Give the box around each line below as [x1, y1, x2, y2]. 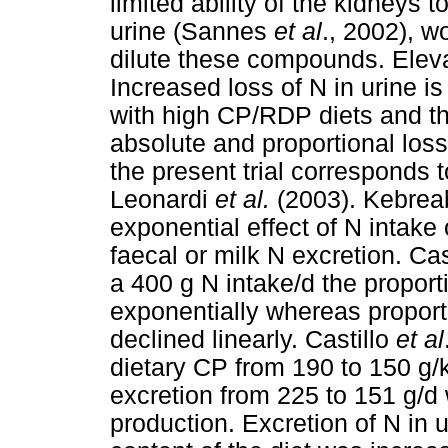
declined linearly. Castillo [110, 325, 396, 353]
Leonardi [110, 185, 215, 213]
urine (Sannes [110, 17, 274, 45]
